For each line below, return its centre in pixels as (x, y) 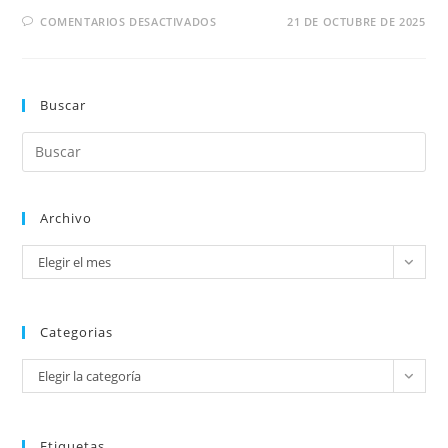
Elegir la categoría (90, 375)
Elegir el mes (75, 261)
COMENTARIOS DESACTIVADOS (128, 21)
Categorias (77, 331)
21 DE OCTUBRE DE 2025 (356, 21)
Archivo (66, 217)
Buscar (63, 104)
